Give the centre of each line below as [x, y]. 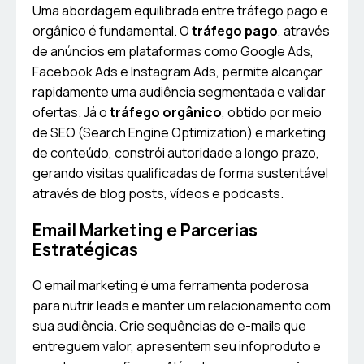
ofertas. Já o [71, 113]
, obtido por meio [272, 113]
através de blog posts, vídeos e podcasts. [158, 194]
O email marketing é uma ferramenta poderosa [171, 286]
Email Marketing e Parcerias [145, 230]
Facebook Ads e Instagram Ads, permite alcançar [178, 72]
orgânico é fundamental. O [112, 31]
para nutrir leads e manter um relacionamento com [182, 306]
